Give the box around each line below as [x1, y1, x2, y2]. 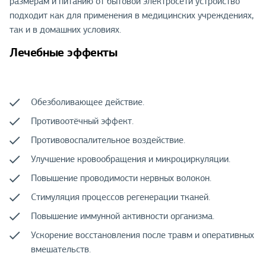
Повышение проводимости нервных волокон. [31, 172, 211, 185]
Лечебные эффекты [9, 44, 118, 60]
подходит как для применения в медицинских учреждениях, [9, 9, 254, 21]
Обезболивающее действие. [31, 96, 144, 109]
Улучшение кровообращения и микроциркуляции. [31, 153, 230, 166]
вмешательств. [31, 243, 91, 256]
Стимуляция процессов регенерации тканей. [31, 191, 210, 204]
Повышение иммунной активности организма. [31, 210, 214, 223]
